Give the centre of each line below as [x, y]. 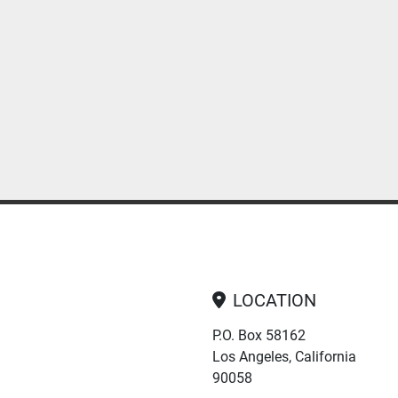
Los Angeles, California [284, 357]
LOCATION [275, 300]
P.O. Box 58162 [259, 335]
